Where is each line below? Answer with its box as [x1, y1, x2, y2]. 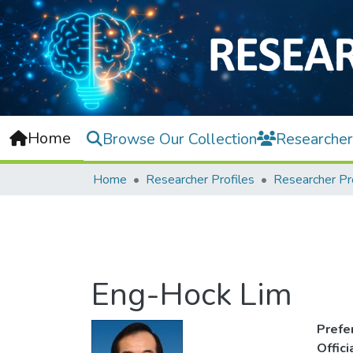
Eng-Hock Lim [91, 273, 292, 317]
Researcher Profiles [146, 171, 255, 189]
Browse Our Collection [102, 128, 257, 150]
